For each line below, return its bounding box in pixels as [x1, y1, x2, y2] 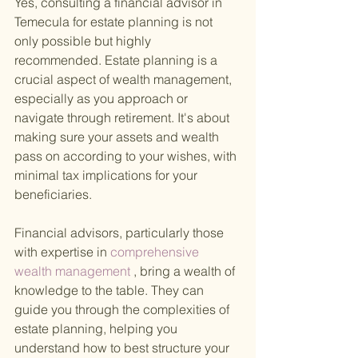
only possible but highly [14, 33, 154, 50]
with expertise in [14, 244, 107, 261]
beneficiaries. [14, 186, 92, 203]
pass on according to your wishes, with [14, 148, 240, 165]
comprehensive [107, 244, 202, 261]
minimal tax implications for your [14, 167, 201, 184]
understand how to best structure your [14, 340, 233, 356]
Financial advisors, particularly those [14, 225, 227, 241]
